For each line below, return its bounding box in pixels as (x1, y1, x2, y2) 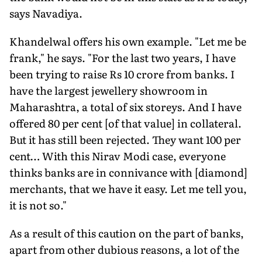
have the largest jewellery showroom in (9, 82, 208, 98)
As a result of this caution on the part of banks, (9, 225, 244, 241)
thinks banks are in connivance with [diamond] (9, 164, 247, 180)
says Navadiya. (9, 5, 82, 21)
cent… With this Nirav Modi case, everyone (9, 147, 226, 164)
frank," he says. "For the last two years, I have (9, 49, 236, 65)
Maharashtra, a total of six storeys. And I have (9, 98, 242, 115)
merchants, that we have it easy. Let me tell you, (9, 180, 247, 196)
